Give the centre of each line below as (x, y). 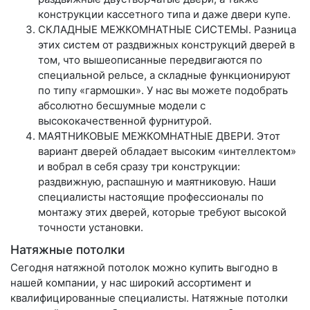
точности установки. (91, 227)
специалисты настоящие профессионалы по (151, 197)
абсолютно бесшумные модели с (122, 105)
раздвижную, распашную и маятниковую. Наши (157, 181)
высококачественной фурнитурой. (125, 120)
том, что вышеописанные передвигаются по (150, 60)
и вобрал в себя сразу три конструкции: (139, 166)
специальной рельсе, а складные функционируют (164, 75)
